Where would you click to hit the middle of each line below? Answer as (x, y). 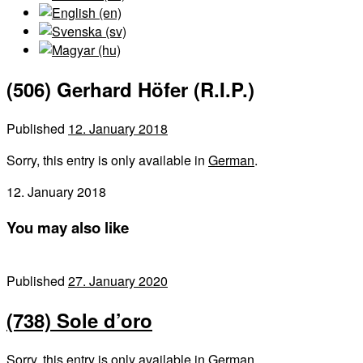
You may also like (68, 227)
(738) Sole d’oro (79, 320)
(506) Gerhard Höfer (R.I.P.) (130, 89)
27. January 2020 (118, 281)
